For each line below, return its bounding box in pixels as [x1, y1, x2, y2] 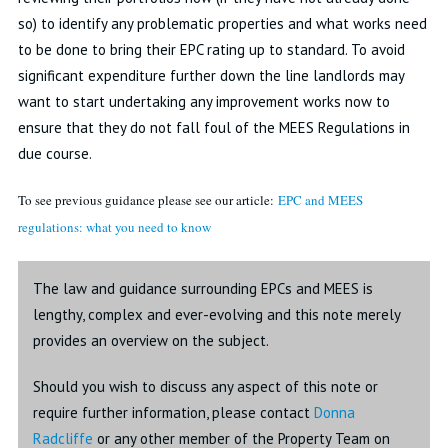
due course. [17, 144, 92, 163]
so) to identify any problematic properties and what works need [17, 14, 427, 33]
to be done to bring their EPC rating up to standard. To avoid [17, 40, 405, 59]
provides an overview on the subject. [32, 331, 269, 350]
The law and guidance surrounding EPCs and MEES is [32, 279, 373, 298]
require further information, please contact [32, 403, 314, 422]
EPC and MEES [277, 191, 363, 209]
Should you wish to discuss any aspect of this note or [32, 377, 378, 396]
